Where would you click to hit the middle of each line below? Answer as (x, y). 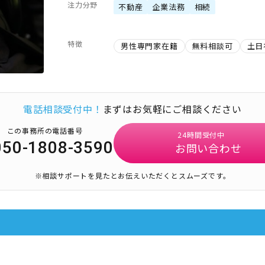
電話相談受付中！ (63, 109)
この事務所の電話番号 (45, 130)
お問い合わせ (208, 148)
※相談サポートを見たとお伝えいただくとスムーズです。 (132, 175)
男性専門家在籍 (149, 46)
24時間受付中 (201, 135)
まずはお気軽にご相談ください (172, 109)
